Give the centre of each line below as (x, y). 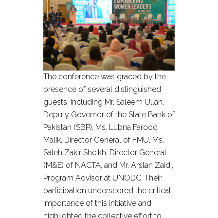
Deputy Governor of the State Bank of (109, 115)
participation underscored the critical (107, 191)
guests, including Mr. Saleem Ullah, (104, 102)
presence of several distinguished (102, 89)
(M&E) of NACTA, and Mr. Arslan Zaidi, (108, 165)
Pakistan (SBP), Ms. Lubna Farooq (100, 127)
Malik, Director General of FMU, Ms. (104, 140)
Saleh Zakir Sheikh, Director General (105, 153)
